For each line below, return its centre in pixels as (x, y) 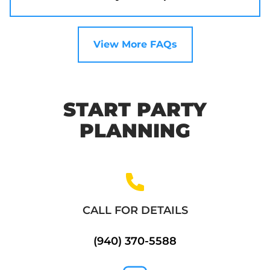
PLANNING (135, 131)
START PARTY (135, 110)
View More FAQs (135, 45)
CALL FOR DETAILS (135, 211)
